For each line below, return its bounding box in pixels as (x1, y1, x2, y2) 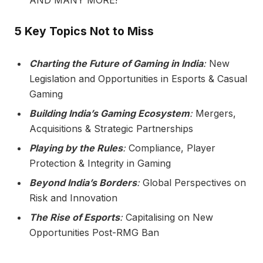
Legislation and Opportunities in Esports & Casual (29, 72, 247, 85)
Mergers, (195, 107, 236, 119)
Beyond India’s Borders (29, 176, 137, 188)
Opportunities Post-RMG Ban (29, 226, 159, 238)
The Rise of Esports (29, 211, 120, 223)
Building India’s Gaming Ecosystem (29, 107, 190, 119)
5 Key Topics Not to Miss (15, 24, 154, 39)
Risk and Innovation (29, 191, 117, 204)
